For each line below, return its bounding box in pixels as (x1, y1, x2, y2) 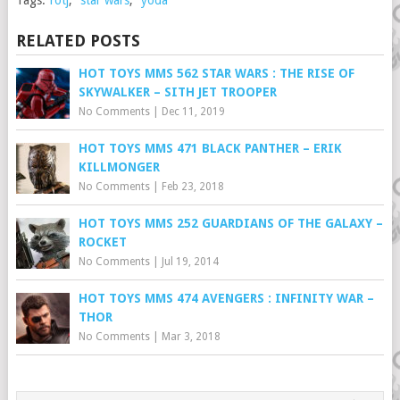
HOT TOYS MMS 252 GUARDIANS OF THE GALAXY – (78, 216, 383, 230)
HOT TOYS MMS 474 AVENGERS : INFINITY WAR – (78, 291, 374, 305)
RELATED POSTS (15, 31, 140, 50)
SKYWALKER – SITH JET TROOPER (78, 85, 277, 99)
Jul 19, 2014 (161, 255, 219, 268)
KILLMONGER (78, 160, 160, 174)
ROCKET (78, 235, 127, 249)
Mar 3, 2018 (161, 330, 221, 343)
